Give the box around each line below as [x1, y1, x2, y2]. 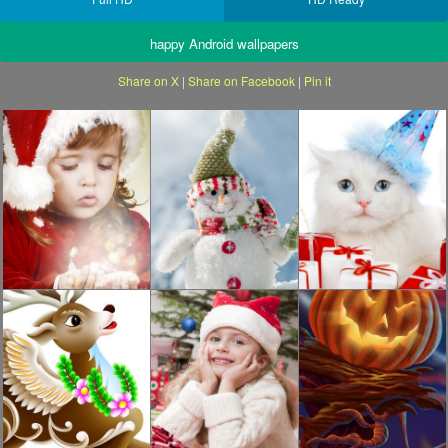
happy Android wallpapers [149, 34, 299, 53]
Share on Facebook [187, 72, 295, 89]
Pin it [303, 72, 331, 89]
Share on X [117, 72, 179, 89]
